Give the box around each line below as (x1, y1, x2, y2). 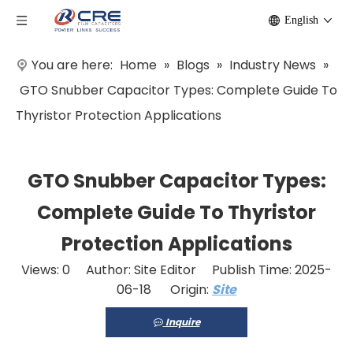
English (284, 14, 318, 26)
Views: (21, 261, 62, 279)
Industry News (229, 56, 316, 74)
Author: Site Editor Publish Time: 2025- (70, 261, 332, 279)
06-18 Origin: (117, 281, 212, 299)
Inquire (165, 315, 200, 329)
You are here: (32, 56, 113, 74)
